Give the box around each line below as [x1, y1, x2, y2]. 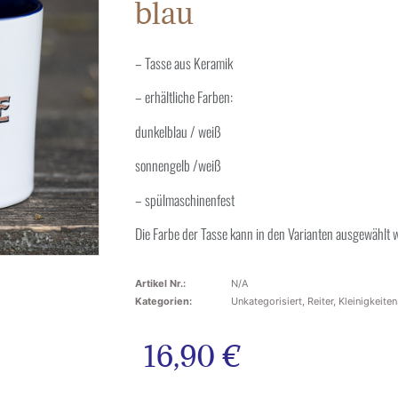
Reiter [307, 295, 333, 308]
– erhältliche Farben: [135, 86, 233, 108]
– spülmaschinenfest [135, 188, 235, 211]
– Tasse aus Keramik [135, 52, 233, 74]
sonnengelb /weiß [135, 155, 221, 177]
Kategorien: [135, 295, 192, 308]
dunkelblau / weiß [135, 120, 221, 142]
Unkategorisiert [231, 295, 302, 308]
